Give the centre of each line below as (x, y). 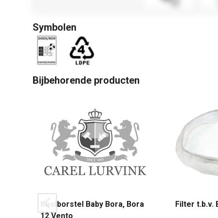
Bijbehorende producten (86, 80)
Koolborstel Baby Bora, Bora (92, 204)
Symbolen (54, 27)
